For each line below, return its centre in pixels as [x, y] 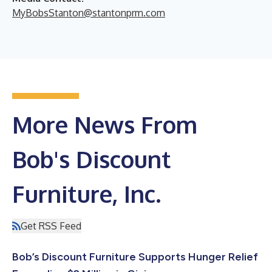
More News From [105, 124]
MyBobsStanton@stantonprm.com [89, 12]
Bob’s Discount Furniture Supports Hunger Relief [135, 257]
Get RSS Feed [51, 226]
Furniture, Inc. [87, 193]
